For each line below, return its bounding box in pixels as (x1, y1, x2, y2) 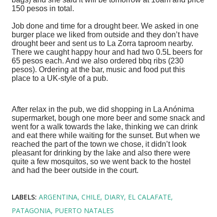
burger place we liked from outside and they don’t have (12, 30, 199, 39)
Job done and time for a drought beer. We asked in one (12, 21, 199, 30)
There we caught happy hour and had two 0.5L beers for (12, 47, 202, 56)
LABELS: (12, 192, 37, 201)
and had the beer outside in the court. (12, 166, 140, 174)
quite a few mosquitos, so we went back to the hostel (12, 157, 191, 166)
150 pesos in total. (12, 4, 76, 13)
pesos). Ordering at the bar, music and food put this (12, 65, 185, 74)
